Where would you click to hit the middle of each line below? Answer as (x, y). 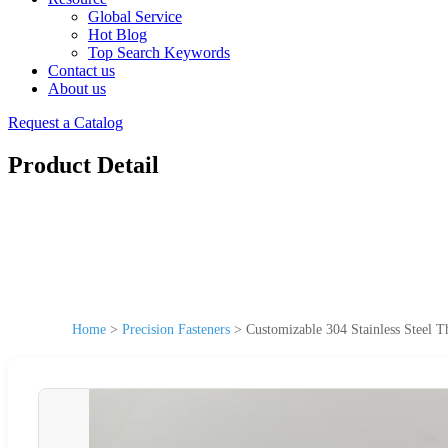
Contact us (81, 70)
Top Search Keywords (159, 52)
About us (77, 88)
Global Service (135, 16)
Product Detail (83, 164)
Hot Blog (117, 34)
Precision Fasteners (176, 329)
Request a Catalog (65, 122)
